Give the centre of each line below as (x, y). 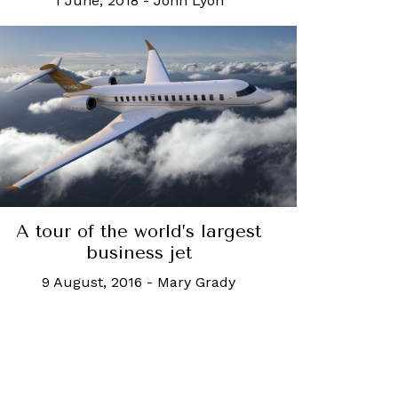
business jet (139, 252)
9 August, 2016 (92, 282)
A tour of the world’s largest (139, 231)
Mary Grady (196, 282)
